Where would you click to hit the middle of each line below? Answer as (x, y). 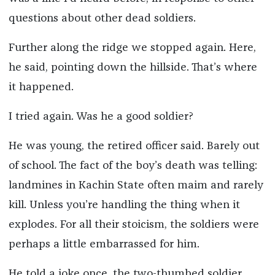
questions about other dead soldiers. (102, 19)
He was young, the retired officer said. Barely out (134, 146)
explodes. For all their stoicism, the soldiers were (134, 225)
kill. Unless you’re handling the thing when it (124, 205)
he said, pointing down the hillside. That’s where (133, 68)
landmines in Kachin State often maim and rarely (136, 186)
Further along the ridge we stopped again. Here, (132, 48)
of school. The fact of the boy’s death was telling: (133, 166)
